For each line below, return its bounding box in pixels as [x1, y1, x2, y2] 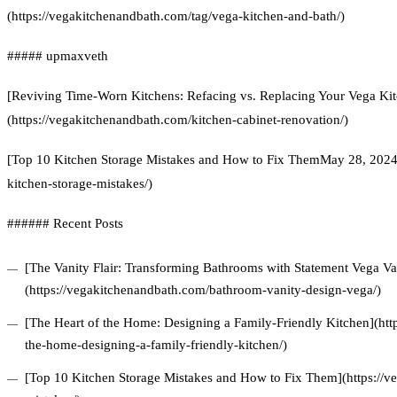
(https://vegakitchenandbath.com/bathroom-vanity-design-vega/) [25, 283, 381, 298]
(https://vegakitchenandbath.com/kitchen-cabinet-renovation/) [7, 113, 348, 128]
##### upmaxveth [7, 49, 108, 64]
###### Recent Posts [7, 216, 123, 231]
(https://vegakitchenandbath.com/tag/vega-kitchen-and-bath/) [7, 9, 345, 24]
